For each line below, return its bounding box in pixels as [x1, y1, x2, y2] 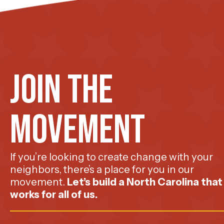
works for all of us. [10, 188, 97, 200]
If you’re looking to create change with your [10, 150, 213, 163]
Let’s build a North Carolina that [67, 175, 222, 188]
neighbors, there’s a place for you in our [10, 163, 194, 175]
